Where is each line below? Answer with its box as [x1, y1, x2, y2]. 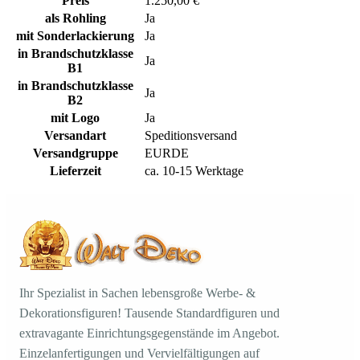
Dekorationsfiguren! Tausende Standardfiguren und [19, 306, 280, 321]
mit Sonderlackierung [16, 28, 134, 43]
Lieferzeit [49, 163, 101, 178]
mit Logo [51, 110, 100, 125]
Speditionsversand [145, 128, 237, 142]
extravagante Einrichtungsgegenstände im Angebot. [19, 326, 280, 341]
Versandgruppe [32, 145, 118, 160]
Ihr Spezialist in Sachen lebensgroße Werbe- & [19, 286, 256, 301]
